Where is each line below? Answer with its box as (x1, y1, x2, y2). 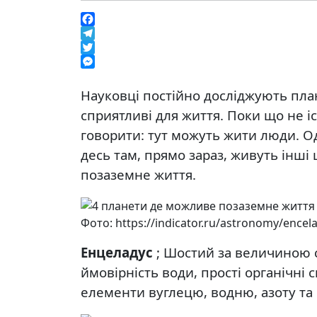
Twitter (81, 54, 119, 69)
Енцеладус (81, 243, 153, 261)
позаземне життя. (81, 166, 196, 183)
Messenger (81, 68, 141, 83)
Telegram (81, 40, 131, 55)
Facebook (81, 25, 132, 41)
